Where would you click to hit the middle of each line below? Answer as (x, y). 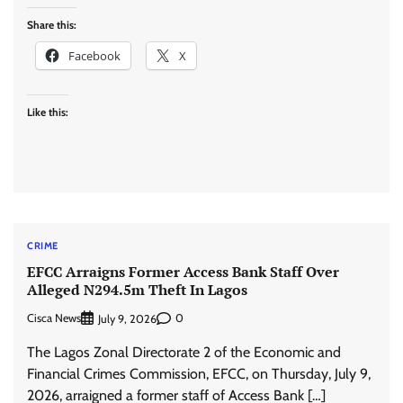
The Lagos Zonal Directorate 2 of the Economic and (184, 352)
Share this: (52, 25)
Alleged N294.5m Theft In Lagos (137, 289)
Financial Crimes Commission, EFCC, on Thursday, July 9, (199, 373)
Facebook (94, 56)
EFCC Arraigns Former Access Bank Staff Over (183, 271)
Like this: (48, 112)
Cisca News (54, 318)
